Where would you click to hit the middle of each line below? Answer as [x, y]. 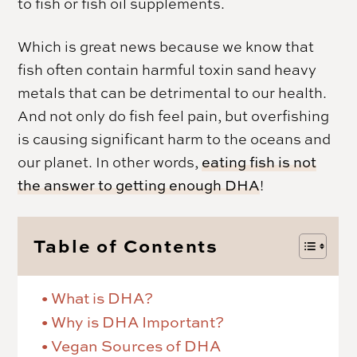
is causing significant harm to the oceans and [175, 138]
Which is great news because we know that [166, 46]
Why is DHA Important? [138, 322]
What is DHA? [102, 298]
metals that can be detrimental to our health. [173, 92]
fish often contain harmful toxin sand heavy [167, 69]
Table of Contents [126, 245]
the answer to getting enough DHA [139, 185]
